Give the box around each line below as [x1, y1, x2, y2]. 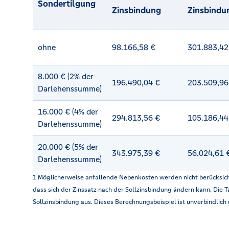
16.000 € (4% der [38, 106, 98, 117]
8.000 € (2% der [38, 71, 94, 81]
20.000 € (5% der [38, 142, 98, 152]
